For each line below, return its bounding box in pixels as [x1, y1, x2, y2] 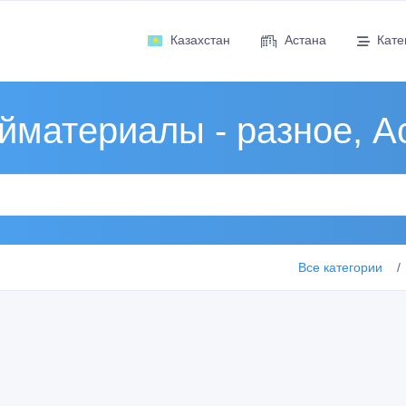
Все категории [298, 259, 382, 275]
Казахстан [169, 33, 230, 47]
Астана [284, 33, 326, 47]
